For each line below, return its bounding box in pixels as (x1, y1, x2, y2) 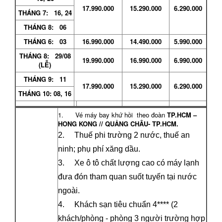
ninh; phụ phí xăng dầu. (58, 144, 140, 153)
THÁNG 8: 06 (23, 22, 66, 32)
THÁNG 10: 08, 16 (18, 88, 71, 98)
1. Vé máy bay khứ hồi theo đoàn (58, 110, 167, 119)
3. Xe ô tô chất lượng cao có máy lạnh (58, 158, 199, 167)
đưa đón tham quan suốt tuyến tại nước (58, 172, 197, 181)
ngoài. (58, 186, 80, 195)
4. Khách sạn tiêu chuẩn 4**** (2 (58, 200, 178, 209)
